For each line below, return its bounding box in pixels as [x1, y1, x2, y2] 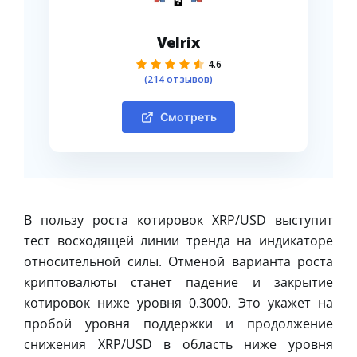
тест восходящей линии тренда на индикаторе [24, 231, 333, 249]
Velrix [157, 32, 200, 52]
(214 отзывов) [144, 72, 213, 86]
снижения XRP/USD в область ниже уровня [24, 335, 333, 353]
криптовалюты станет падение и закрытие [24, 273, 333, 291]
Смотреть [159, 109, 217, 124]
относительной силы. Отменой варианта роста [24, 252, 333, 270]
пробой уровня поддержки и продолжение [24, 314, 333, 332]
